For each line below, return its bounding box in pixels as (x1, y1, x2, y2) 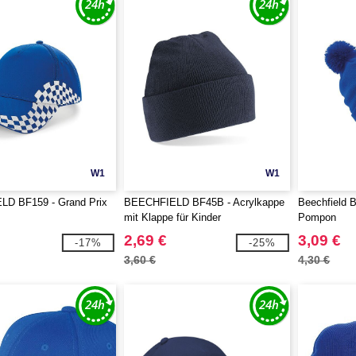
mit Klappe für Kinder (123, 211, 221, 223)
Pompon (298, 211, 337, 223)
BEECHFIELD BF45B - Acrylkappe (123, 196, 284, 208)
